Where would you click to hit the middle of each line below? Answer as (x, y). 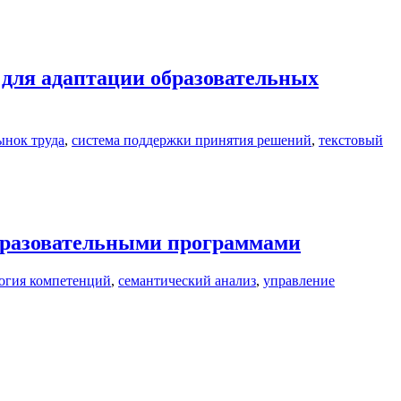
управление (299, 280)
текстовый (351, 140)
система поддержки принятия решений (192, 140)
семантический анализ (187, 280)
